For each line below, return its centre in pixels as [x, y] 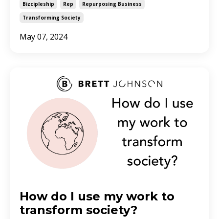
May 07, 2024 [44, 37]
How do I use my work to [97, 196]
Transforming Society [52, 18]
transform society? [78, 210]
